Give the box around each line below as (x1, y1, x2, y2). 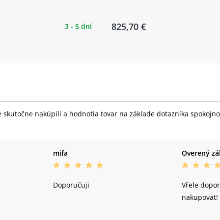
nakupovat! (182, 192, 219, 202)
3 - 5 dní (65, 21, 92, 31)
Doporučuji (53, 180, 89, 190)
